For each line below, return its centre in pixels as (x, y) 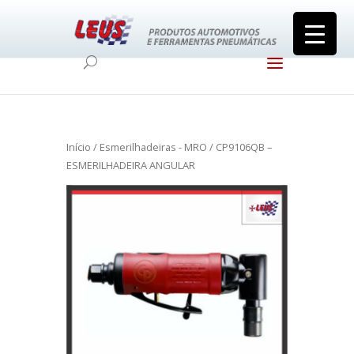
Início (79, 147)
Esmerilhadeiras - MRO (153, 147)
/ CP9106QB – (239, 147)
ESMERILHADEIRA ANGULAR (131, 166)
